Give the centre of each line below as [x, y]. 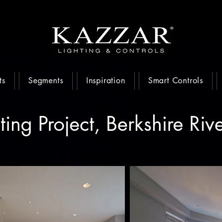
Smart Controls [176, 81]
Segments [46, 81]
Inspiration [106, 81]
